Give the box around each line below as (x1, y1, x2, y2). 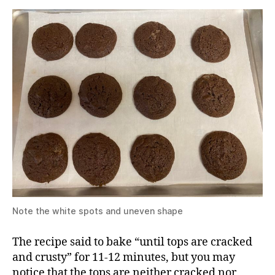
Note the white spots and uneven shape (12, 205, 183, 216)
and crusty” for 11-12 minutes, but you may (12, 250, 235, 265)
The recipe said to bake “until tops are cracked (12, 234, 252, 249)
